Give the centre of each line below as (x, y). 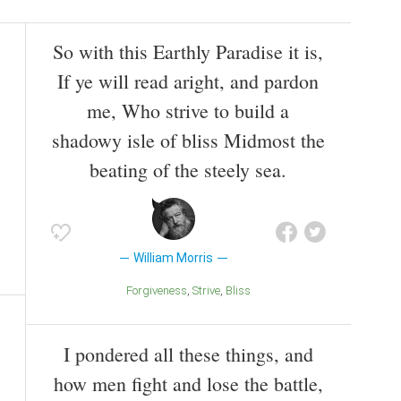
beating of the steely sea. (188, 170)
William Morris (174, 258)
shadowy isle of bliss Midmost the (188, 141)
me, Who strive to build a (188, 111)
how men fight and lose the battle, (188, 384)
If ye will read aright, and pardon (188, 81)
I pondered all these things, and (188, 354)
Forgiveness (159, 291)
